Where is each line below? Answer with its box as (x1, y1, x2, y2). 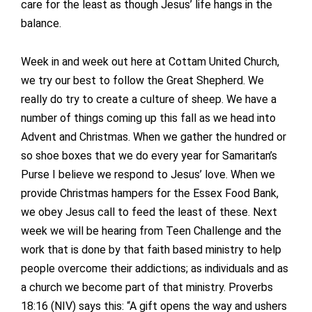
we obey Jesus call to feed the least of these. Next (21, 205, 277, 219)
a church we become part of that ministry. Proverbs (21, 281, 273, 295)
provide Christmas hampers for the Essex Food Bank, (21, 187, 279, 201)
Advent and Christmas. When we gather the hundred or (21, 130, 286, 144)
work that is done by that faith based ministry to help (21, 243, 281, 257)
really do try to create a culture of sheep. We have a (21, 93, 276, 107)
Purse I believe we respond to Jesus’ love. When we (21, 168, 275, 182)
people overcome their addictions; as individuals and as (21, 262, 288, 276)
